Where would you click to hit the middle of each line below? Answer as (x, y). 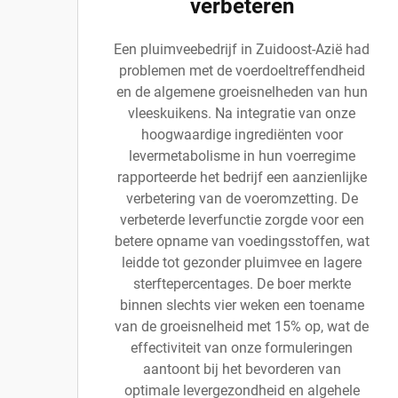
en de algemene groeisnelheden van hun (242, 92)
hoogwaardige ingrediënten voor (242, 135)
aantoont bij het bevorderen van (242, 369)
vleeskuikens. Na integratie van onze (242, 113)
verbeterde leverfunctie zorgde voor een (242, 220)
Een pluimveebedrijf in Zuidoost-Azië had (242, 49)
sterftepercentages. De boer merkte (242, 284)
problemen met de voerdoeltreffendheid (242, 71)
